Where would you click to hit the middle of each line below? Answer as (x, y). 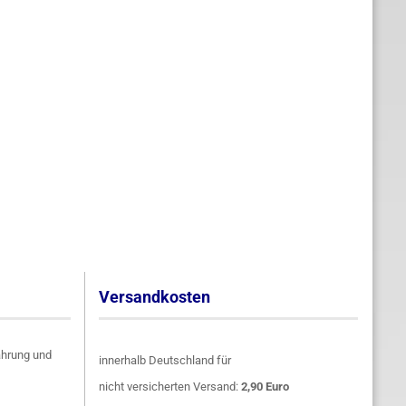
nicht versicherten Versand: (169, 387)
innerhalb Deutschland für (164, 360)
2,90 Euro (265, 387)
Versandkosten (154, 297)
